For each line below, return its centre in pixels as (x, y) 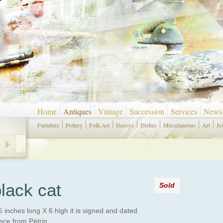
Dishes (149, 125)
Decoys (125, 125)
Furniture (48, 125)
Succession (147, 111)
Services (184, 111)
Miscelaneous (179, 125)
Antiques (77, 111)
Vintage (111, 111)
